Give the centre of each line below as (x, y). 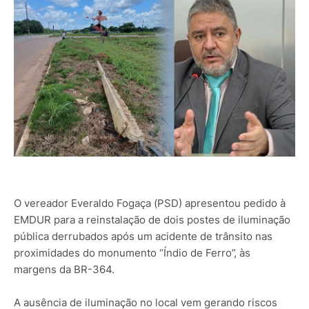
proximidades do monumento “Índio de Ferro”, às (132, 253)
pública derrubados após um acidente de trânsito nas (143, 237)
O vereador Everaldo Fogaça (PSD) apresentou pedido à (150, 203)
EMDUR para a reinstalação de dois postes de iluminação (152, 220)
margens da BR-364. (64, 270)
